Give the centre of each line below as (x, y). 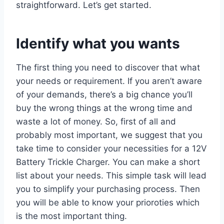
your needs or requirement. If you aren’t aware (109, 81)
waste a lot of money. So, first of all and (96, 121)
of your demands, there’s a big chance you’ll (104, 94)
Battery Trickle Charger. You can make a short (108, 162)
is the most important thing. (71, 216)
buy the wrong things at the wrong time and (104, 108)
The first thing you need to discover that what (108, 67)
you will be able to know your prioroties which (108, 202)
